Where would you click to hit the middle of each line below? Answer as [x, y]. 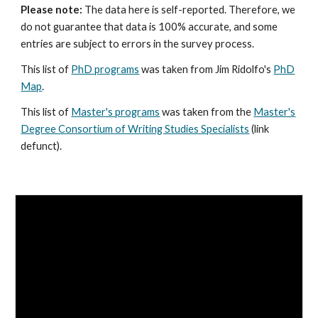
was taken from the [207, 112]
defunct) [40, 146]
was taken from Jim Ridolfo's [207, 69]
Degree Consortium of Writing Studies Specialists [135, 129]
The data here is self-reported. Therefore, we [189, 10]
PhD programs [105, 69]
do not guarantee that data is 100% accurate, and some [149, 27]
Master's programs [116, 112]
